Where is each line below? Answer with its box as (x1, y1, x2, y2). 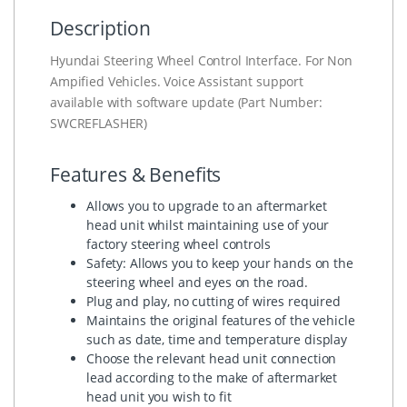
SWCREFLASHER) (50, 114, 148, 132)
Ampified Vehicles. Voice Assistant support (50, 72, 303, 90)
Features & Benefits (50, 161, 222, 187)
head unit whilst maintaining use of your (86, 215, 330, 233)
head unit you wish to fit (86, 387, 232, 405)
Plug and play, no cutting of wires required (86, 292, 341, 310)
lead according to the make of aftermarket (86, 368, 338, 386)
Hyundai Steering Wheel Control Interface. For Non (50, 51, 352, 69)
